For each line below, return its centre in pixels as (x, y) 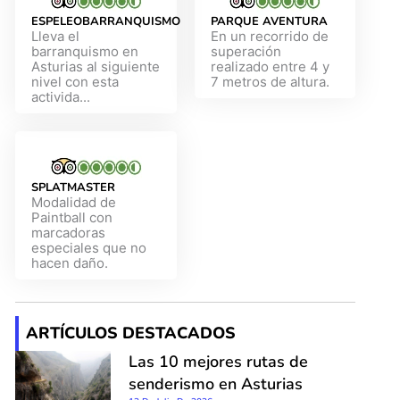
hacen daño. (70, 262)
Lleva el (56, 36)
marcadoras (69, 232)
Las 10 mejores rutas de (218, 361)
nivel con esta (75, 81)
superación (246, 51)
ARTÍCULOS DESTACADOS (131, 333)
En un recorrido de (269, 36)
